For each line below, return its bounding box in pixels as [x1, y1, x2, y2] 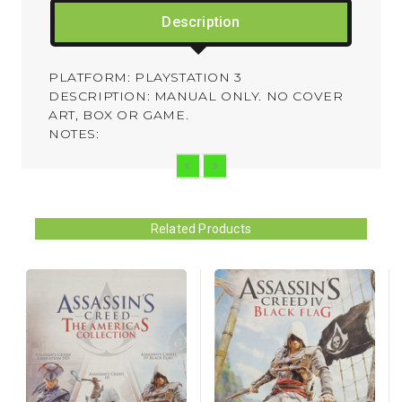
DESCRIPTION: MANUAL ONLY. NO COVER [48, 87, 344, 104]
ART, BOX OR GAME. [48, 106, 189, 123]
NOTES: [48, 125, 100, 142]
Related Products [150, 221, 252, 236]
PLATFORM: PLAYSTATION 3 [48, 68, 242, 85]
